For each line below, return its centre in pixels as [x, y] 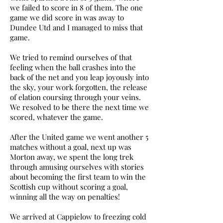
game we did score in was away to [67, 17]
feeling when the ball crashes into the [73, 67]
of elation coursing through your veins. [75, 97]
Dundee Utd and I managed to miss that [76, 27]
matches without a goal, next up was [71, 147]
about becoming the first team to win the [78, 177]
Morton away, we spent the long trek [72, 157]
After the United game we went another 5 [79, 137]
